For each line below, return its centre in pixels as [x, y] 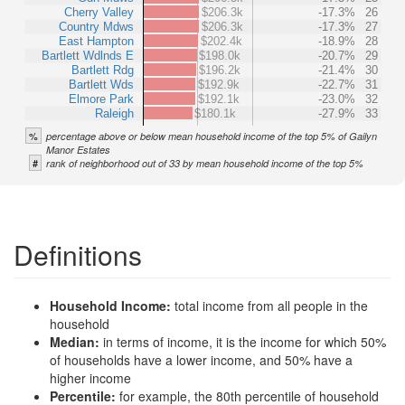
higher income [90, 378]
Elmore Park [101, 99]
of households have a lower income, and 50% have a [201, 360]
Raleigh [114, 113]
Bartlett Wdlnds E [88, 55]
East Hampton [96, 41]
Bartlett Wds [101, 84]
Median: [76, 342]
